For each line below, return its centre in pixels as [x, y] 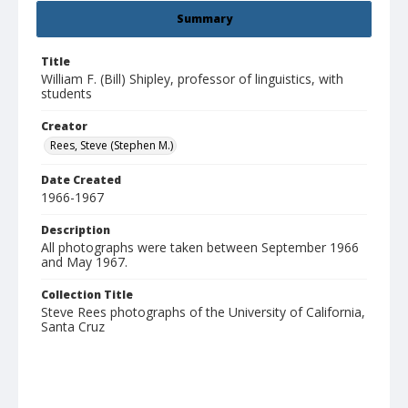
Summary [204, 19]
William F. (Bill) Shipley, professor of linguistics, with [192, 79]
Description [76, 230]
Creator [64, 127]
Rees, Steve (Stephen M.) [112, 146]
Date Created [81, 180]
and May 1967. [84, 262]
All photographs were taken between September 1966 [200, 248]
